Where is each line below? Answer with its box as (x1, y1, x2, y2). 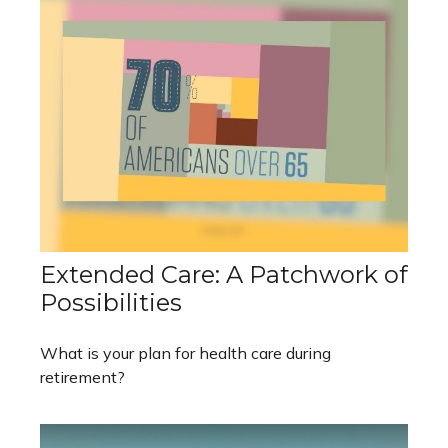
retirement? (40, 366, 125, 387)
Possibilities (40, 287, 182, 317)
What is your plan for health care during (40, 342, 331, 363)
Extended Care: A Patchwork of (40, 259, 408, 289)
